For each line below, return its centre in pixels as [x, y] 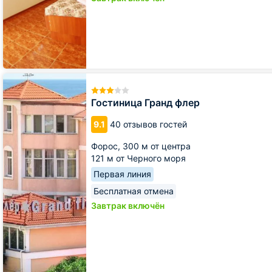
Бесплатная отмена [134, 191]
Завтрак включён [128, 205]
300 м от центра [157, 146]
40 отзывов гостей [148, 124]
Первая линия [122, 174]
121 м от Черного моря [138, 158]
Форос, [107, 146]
